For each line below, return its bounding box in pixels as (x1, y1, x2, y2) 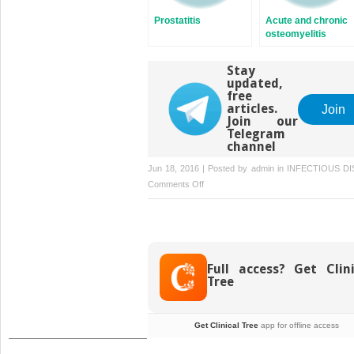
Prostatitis (154, 15, 201, 27)
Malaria (203, 194, 231, 205)
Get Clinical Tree (194, 321, 258, 330)
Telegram (227, 126, 285, 142)
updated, (227, 76, 283, 92)
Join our (227, 114, 298, 130)
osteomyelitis (265, 28, 326, 40)
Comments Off (148, 179, 204, 190)
